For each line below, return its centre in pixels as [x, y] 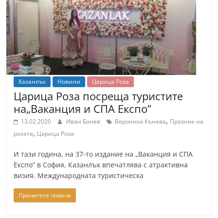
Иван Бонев [84, 121]
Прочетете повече [45, 195]
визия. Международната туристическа [79, 175]
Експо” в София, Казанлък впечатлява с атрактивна [101, 165]
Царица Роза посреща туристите [99, 96]
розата [24, 134]
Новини [69, 82]
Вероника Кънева [141, 121]
